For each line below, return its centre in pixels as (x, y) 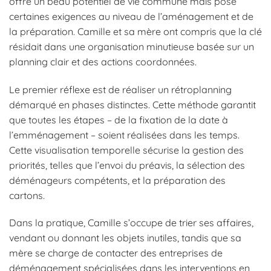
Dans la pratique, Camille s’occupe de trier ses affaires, (131, 223)
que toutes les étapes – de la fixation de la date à (119, 119)
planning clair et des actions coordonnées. (103, 61)
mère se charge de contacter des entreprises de (116, 253)
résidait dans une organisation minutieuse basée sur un (132, 46)
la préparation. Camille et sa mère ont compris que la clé (135, 31)
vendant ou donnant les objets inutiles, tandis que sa (125, 238)
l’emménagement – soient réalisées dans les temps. (124, 135)
